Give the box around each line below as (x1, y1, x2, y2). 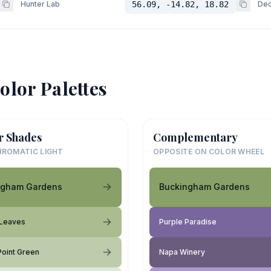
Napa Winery (159, 247, 205, 256)
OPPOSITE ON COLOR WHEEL (153, 146, 264, 156)
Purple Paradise (159, 217, 217, 226)
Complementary (153, 129, 238, 145)
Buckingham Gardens (159, 181, 250, 192)
